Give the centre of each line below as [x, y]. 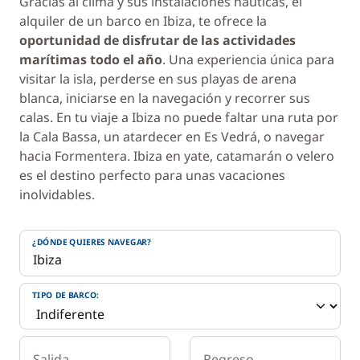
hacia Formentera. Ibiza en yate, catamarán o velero [177, 156]
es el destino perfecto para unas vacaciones [152, 175]
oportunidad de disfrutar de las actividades [157, 40]
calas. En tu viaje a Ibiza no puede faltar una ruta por [179, 117]
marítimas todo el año [91, 59]
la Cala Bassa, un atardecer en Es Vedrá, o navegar [172, 137]
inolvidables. [57, 194]
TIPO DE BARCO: [65, 295]
